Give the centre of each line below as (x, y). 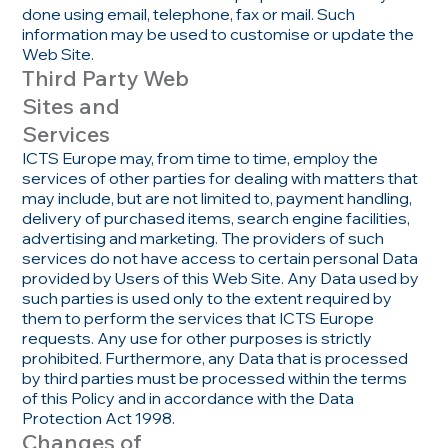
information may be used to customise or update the (218, 33)
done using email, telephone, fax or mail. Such (189, 13)
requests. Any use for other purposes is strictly (197, 337)
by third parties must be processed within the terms (215, 377)
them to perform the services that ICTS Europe (198, 317)
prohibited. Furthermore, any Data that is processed (215, 357)
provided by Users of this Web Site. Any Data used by (221, 277)
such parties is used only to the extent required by (207, 297)
